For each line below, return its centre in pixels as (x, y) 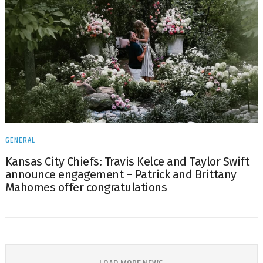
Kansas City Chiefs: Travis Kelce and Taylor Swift (127, 161)
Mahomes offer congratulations (86, 187)
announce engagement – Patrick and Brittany (121, 174)
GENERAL (20, 140)
